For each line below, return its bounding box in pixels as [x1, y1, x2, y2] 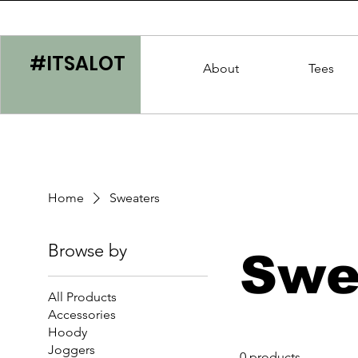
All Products [48, 289, 117, 305]
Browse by [48, 240, 128, 262]
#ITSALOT [29, 50, 125, 77]
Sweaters [109, 190, 161, 206]
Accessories [48, 307, 117, 323]
